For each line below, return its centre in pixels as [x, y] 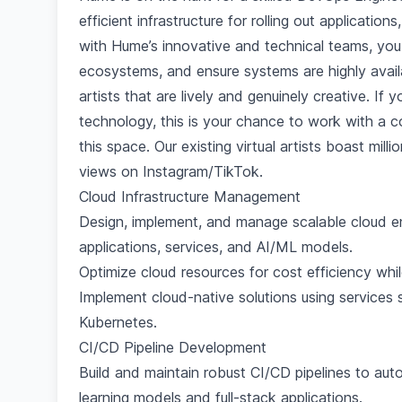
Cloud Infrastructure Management [190, 197]
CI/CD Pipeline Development [173, 347]
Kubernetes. [118, 322]
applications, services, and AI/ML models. [216, 247]
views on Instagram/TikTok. [171, 171]
